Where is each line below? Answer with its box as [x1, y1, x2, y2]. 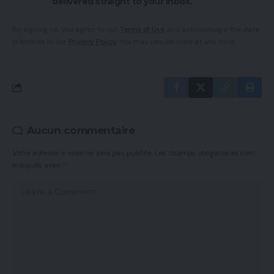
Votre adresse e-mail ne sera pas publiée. [12, 147, 153, 158]
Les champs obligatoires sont [155, 147, 256, 158]
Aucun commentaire [26, 124, 135, 136]
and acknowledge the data [165, 24, 259, 34]
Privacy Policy [68, 36, 116, 46]
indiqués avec [12, 160, 62, 170]
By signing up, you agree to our [12, 24, 120, 34]
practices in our [12, 36, 68, 46]
